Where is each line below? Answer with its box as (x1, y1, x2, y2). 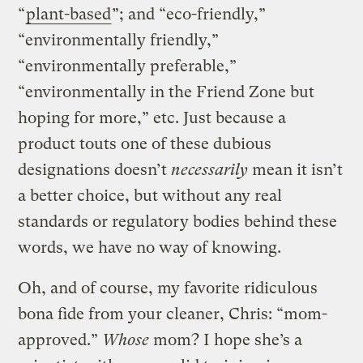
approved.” (18, 331, 103, 350)
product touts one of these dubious (18, 135, 272, 154)
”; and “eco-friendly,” (112, 5, 267, 24)
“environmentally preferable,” (18, 57, 237, 76)
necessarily (171, 160, 253, 180)
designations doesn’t (18, 160, 172, 180)
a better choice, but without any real (18, 186, 283, 206)
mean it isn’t (252, 160, 344, 180)
